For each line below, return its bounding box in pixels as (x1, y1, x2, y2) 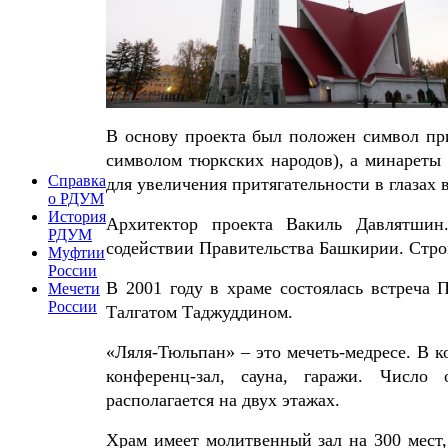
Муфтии (48, 244, 105, 261)
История (48, 208, 106, 225)
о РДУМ (48, 190, 104, 207)
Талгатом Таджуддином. (106, 301, 293, 322)
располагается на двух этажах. (106, 389, 340, 410)
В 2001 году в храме (106, 277, 280, 298)
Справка (48, 172, 106, 189)
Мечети (48, 280, 100, 297)
